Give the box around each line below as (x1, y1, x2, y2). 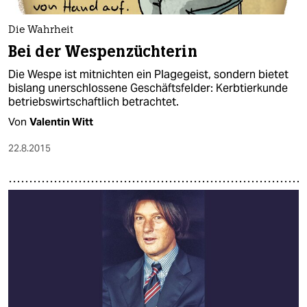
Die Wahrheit (8, 25, 73, 36)
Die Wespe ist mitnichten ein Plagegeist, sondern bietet (8, 66, 288, 82)
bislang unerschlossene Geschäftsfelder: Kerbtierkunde (8, 80, 288, 95)
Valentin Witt (29, 114, 93, 128)
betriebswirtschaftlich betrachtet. (8, 94, 179, 109)
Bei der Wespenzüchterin (8, 41, 197, 62)
